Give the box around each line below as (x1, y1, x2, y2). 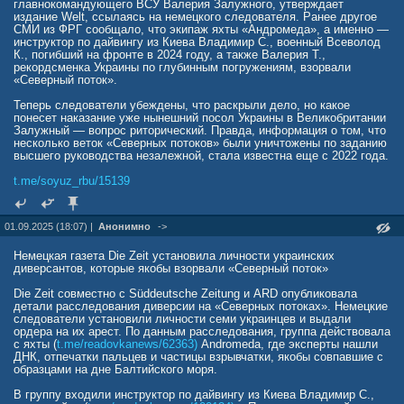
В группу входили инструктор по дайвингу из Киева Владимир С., (14, 388, 374, 401)
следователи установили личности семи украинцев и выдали (14, 312, 351, 326)
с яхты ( (14, 337, 57, 351)
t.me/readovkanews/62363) (57, 337, 197, 351)
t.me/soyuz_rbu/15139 (14, 174, 130, 188)
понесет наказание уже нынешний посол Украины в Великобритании (14, 111, 386, 124)
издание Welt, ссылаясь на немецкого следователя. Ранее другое (14, 10, 377, 23)
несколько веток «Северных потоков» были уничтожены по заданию (14, 136, 387, 150)
